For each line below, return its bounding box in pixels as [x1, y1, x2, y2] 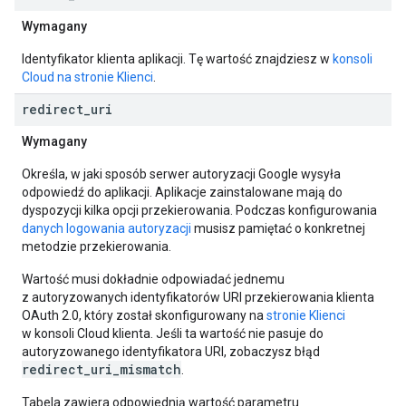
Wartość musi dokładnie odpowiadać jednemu [22, 272, 285, 286]
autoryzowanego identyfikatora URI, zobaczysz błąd [22, 344, 320, 359]
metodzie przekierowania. [22, 239, 171, 254]
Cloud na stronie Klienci [22, 70, 153, 84]
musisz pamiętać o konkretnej [191, 221, 365, 236]
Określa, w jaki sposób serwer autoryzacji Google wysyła [22, 167, 341, 181]
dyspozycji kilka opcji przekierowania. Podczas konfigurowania [22, 203, 377, 217]
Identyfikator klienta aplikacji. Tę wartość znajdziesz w [22, 52, 333, 66]
